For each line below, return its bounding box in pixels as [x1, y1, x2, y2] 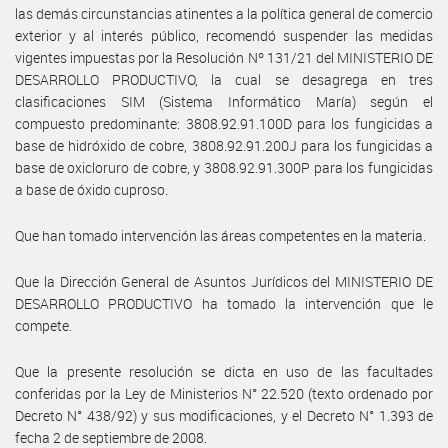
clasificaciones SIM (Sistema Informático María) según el [15, 91, 433, 111]
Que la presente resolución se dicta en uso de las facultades [15, 361, 433, 381]
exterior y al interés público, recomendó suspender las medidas [15, 25, 433, 45]
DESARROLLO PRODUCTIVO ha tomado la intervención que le [15, 293, 433, 313]
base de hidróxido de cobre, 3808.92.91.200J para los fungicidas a [15, 135, 433, 155]
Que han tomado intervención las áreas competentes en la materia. [15, 225, 426, 245]
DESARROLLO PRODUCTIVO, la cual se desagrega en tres [15, 69, 433, 89]
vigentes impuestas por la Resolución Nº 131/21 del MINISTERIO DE [15, 47, 433, 67]
